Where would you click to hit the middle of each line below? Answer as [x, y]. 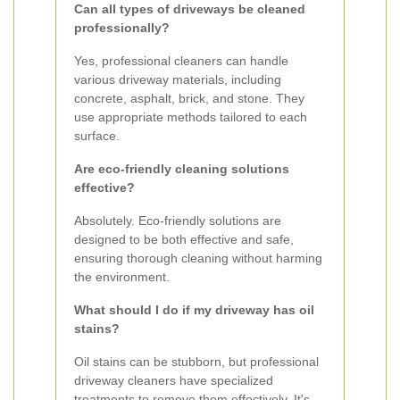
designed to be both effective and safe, [184, 239]
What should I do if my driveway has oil [194, 310]
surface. [97, 136]
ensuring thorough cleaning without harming [198, 258]
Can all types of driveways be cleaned [190, 9]
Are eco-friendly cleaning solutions [182, 169]
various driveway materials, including [178, 79]
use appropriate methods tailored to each [191, 117]
